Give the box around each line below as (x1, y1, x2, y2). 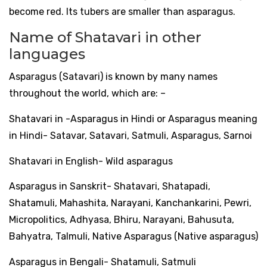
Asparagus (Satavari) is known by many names (9, 70, 218, 82)
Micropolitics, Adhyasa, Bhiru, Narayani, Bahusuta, (9, 214, 234, 226)
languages (9, 45, 85, 63)
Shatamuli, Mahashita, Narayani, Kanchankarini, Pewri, (9, 197, 252, 209)
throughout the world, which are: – (9, 87, 166, 99)
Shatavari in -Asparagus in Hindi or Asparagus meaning (9, 113, 257, 125)
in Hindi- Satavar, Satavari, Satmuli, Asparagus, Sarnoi (9, 129, 252, 141)
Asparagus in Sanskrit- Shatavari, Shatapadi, (9, 181, 210, 193)
